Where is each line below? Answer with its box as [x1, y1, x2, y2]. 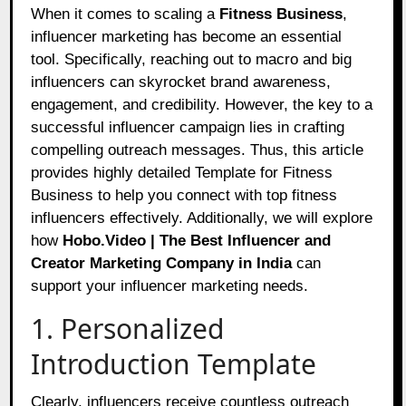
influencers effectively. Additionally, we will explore [31, 208, 373, 227]
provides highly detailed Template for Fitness [31, 163, 333, 181]
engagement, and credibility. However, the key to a [31, 95, 373, 113]
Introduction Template [31, 344, 317, 382]
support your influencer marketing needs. [31, 276, 309, 295]
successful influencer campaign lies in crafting [31, 118, 345, 136]
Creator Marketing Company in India [31, 254, 293, 272]
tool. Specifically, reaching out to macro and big [31, 50, 353, 68]
